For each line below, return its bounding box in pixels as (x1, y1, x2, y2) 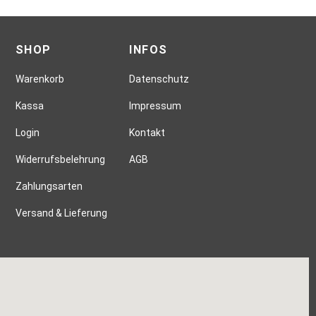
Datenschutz (129, 73, 190, 85)
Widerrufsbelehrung (15, 153, 105, 165)
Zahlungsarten (15, 180, 83, 192)
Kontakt (129, 126, 166, 138)
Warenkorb (15, 73, 64, 85)
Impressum (129, 99, 182, 111)
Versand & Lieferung (15, 207, 107, 219)
